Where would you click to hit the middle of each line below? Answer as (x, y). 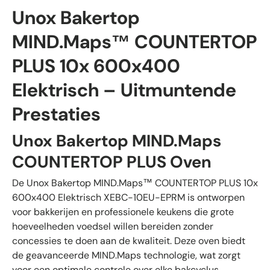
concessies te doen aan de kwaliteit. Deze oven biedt (129, 240)
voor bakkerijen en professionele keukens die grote (123, 212)
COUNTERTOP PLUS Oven (112, 162)
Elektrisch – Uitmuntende (124, 90)
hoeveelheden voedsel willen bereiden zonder (113, 226)
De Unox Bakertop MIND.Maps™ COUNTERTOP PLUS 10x (135, 183)
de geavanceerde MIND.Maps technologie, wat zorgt (126, 255)
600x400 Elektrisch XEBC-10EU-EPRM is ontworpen (128, 197)
